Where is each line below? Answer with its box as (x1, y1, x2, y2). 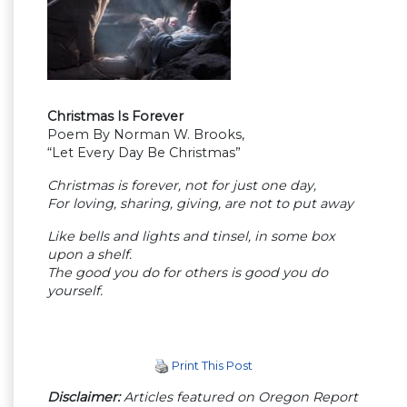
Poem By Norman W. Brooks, (47, 125, 244, 143)
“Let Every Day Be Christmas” (47, 144, 241, 161)
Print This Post (172, 357, 253, 372)
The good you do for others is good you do (47, 263, 328, 281)
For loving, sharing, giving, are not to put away (47, 194, 353, 212)
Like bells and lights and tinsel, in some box (47, 227, 335, 244)
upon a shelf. (47, 245, 132, 263)
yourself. (47, 282, 103, 299)
